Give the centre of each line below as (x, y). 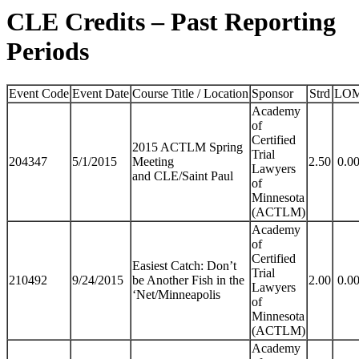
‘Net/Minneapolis (176, 294)
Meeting (153, 161)
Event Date (101, 93)
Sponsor (272, 93)
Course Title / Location (190, 93)
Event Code (39, 93)
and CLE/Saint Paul (183, 175)
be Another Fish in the (188, 280)
